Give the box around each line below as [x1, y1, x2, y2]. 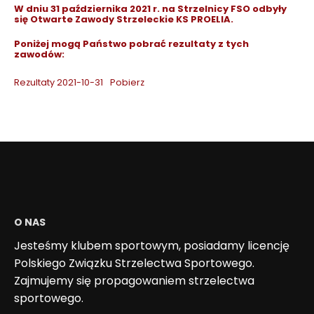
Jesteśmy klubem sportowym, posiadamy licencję [14, 237, 289, 254]
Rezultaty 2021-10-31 [14, 76, 103, 88]
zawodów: [14, 48, 64, 61]
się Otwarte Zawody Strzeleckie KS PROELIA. [14, 13, 233, 26]
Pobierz [109, 76, 144, 88]
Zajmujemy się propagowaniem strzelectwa [14, 272, 254, 289]
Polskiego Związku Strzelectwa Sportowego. [14, 254, 254, 271]
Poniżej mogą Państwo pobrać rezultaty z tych [14, 37, 249, 50]
